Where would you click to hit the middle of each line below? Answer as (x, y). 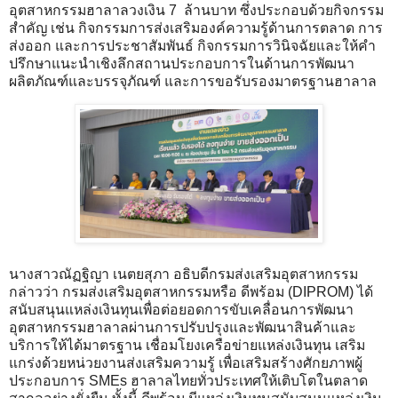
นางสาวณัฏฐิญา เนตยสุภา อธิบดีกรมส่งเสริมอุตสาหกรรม (183, 275)
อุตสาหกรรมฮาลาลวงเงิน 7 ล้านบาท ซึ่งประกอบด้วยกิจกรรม (196, 10)
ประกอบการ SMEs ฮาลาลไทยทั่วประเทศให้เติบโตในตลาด (188, 381)
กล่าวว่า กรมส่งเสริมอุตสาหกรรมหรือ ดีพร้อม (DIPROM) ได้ (191, 292)
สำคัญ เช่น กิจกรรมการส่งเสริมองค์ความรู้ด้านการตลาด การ (196, 28)
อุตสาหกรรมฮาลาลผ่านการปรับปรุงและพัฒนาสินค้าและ (183, 328)
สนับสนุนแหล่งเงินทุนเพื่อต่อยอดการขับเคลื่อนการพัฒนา (181, 310)
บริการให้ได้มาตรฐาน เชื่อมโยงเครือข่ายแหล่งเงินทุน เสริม (187, 346)
